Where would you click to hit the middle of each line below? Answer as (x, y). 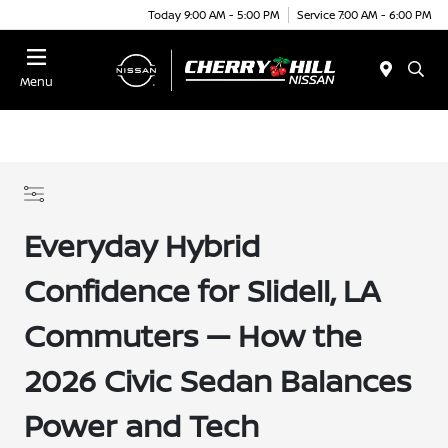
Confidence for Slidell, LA (202, 290)
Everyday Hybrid (142, 245)
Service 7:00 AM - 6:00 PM (364, 14)
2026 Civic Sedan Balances (218, 380)
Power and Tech (142, 425)
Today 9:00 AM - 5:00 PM (214, 14)
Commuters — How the (193, 335)
